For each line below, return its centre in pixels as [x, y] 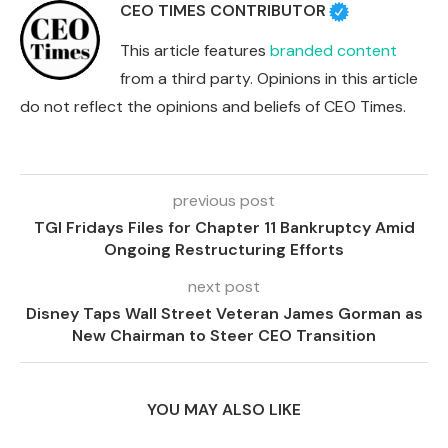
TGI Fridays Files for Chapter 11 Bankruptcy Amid [224, 228]
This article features [195, 51]
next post [224, 287]
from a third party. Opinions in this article [269, 79]
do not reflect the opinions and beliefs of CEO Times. [213, 107]
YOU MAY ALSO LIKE [224, 410]
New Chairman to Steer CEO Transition [224, 336]
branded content [333, 51]
